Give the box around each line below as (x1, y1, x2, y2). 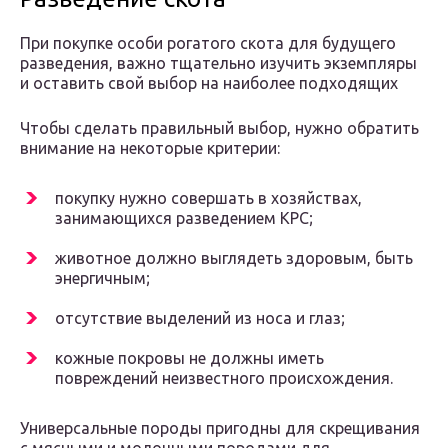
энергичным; (55, 269, 150, 288)
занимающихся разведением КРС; (55, 209, 313, 228)
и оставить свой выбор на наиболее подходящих (20, 74, 398, 93)
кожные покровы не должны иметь (55, 349, 324, 368)
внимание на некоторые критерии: (20, 139, 280, 158)
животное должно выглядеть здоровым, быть (55, 249, 413, 268)
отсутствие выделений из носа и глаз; (55, 309, 345, 328)
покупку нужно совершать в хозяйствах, (55, 189, 362, 208)
